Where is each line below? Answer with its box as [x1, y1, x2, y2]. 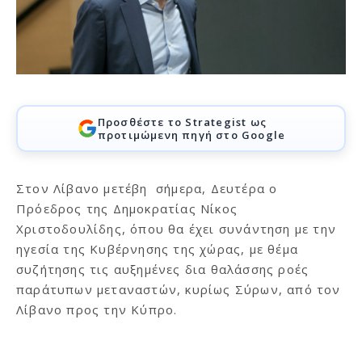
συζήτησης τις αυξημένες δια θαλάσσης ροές [16, 261, 309, 278]
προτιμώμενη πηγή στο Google [97, 128, 286, 143]
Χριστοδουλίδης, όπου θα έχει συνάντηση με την [16, 221, 337, 238]
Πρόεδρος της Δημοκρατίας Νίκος [16, 200, 238, 217]
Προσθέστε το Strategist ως [97, 115, 267, 130]
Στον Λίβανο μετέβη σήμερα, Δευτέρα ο [16, 180, 278, 197]
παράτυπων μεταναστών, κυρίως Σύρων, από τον [16, 281, 341, 298]
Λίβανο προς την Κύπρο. [16, 301, 178, 318]
